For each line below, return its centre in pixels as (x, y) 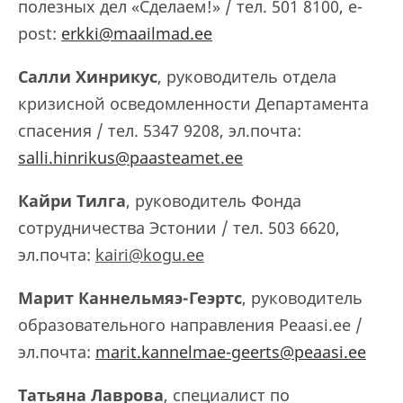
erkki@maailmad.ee (137, 33)
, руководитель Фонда (214, 201)
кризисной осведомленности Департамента (193, 103)
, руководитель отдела (247, 76)
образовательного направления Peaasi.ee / (190, 325)
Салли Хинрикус (88, 76)
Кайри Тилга (72, 201)
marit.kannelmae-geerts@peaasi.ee (231, 352)
